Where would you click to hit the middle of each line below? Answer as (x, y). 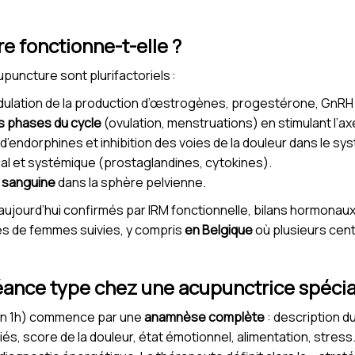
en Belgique (219, 230)
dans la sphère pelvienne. (131, 183)
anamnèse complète (204, 317)
